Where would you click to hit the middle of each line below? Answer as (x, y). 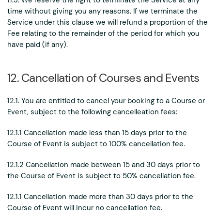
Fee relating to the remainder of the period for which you (103, 33)
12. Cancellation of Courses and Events (103, 78)
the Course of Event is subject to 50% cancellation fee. (101, 176)
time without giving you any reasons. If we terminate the (102, 11)
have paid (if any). (38, 45)
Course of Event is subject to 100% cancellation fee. (96, 144)
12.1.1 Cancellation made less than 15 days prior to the (97, 133)
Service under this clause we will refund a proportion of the (108, 22)
